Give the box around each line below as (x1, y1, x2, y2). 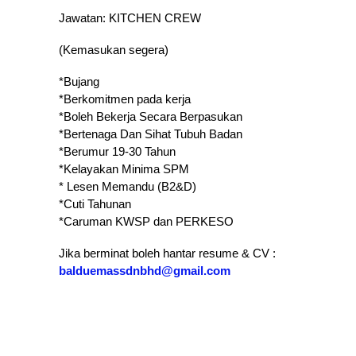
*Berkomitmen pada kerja (59, 92, 191, 106)
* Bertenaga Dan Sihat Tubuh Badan (59, 127, 242, 141)
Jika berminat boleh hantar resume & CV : (59, 246, 276, 261)
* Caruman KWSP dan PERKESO (59, 215, 234, 229)
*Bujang (59, 75, 99, 89)
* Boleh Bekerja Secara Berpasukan (59, 110, 242, 124)
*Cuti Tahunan (59, 197, 131, 211)
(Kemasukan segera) (59, 43, 168, 57)
